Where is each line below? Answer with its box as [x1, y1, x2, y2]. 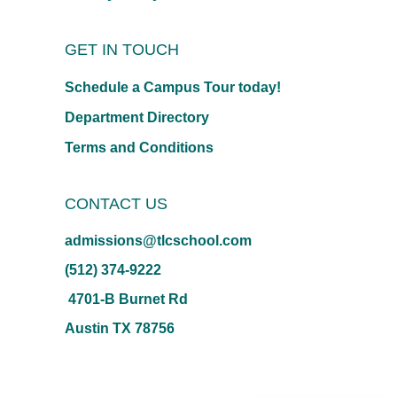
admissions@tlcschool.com [65, 233, 252, 249]
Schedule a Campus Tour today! [65, 80, 281, 96]
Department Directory [65, 110, 209, 126]
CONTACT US [65, 195, 167, 214]
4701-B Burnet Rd [65, 292, 188, 307]
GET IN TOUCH [65, 41, 179, 59]
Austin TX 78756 [65, 321, 175, 337]
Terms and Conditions [65, 140, 214, 156]
